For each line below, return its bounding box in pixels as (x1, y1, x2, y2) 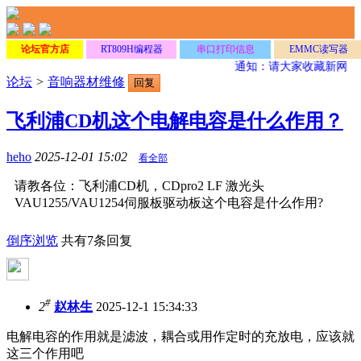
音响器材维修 (48, 75, 125, 89)
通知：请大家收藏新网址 (232, 60, 357, 73)
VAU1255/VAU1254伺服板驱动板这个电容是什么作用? (15, 195, 323, 210)
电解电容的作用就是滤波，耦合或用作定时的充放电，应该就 (6, 330, 355, 344)
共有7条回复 (61, 233, 132, 247)
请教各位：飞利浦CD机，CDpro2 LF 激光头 (15, 178, 264, 193)
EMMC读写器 (289, 44, 349, 55)
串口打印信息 (196, 44, 255, 55)
